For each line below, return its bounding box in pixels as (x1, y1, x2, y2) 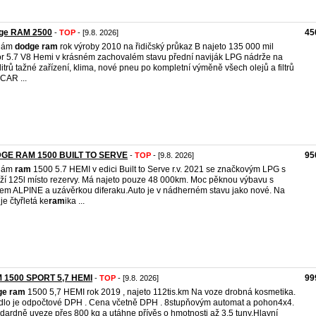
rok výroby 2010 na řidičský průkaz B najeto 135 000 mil (58, 42, 274, 51)
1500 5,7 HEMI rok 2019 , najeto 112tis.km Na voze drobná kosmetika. (25, 287, 296, 297)
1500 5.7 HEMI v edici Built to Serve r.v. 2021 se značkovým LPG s (31, 164, 286, 174)
